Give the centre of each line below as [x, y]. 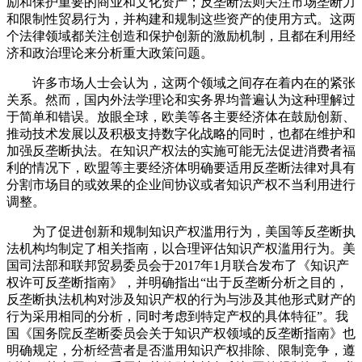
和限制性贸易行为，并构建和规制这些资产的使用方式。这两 [181, 19]
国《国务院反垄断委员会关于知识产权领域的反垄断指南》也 [181, 334]
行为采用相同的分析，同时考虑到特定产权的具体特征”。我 [177, 317]
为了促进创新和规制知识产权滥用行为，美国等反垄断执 [181, 232]
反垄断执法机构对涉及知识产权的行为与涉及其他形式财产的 [181, 300]
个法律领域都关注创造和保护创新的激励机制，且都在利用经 [181, 36]
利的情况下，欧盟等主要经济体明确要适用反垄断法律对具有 [181, 168]
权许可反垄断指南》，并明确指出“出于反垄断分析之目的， [177, 283]
